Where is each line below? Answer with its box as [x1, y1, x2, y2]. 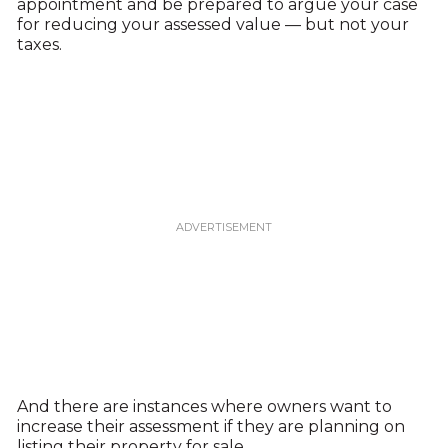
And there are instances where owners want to [16, 397, 392, 416]
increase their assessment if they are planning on [16, 417, 405, 436]
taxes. [16, 35, 62, 54]
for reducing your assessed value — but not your [16, 15, 409, 34]
